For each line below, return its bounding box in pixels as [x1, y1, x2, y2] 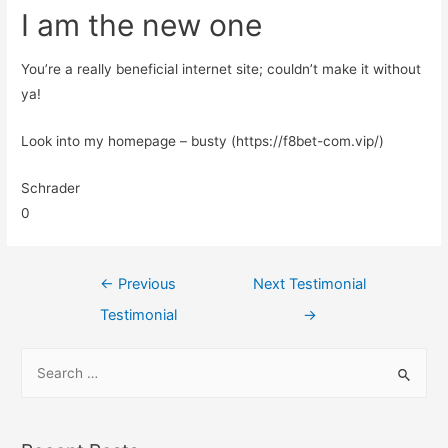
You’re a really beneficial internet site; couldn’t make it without [21, 61, 422, 78]
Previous [114, 274, 177, 293]
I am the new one [21, 7, 263, 44]
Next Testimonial [253, 274, 367, 293]
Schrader [21, 179, 81, 196]
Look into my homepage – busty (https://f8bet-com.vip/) [21, 132, 385, 149]
